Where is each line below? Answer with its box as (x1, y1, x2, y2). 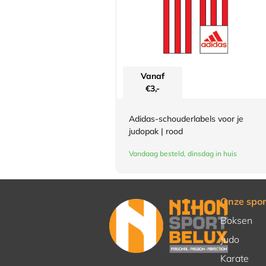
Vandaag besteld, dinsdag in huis (129, 149, 237, 159)
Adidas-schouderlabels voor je (129, 113, 243, 125)
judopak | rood (129, 126, 183, 137)
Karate (220, 252, 249, 265)
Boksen (220, 214, 252, 227)
